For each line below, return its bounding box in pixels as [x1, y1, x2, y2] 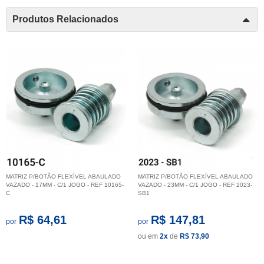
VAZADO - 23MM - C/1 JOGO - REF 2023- [138, 181, 252, 188]
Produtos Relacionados [12, 14, 118, 24]
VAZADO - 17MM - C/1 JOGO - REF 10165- [6, 181, 124, 188]
